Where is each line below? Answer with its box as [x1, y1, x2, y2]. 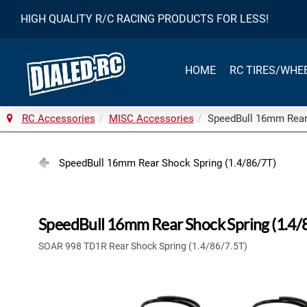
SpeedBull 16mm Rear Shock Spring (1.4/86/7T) [59, 157, 276, 169]
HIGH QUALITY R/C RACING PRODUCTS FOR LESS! [21, 12, 269, 25]
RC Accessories [21, 112, 95, 125]
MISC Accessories [108, 112, 194, 125]
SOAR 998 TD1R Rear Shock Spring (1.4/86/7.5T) [38, 240, 247, 251]
